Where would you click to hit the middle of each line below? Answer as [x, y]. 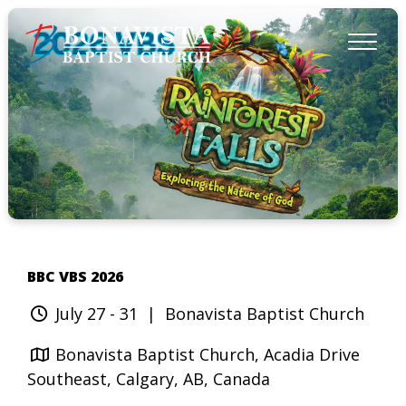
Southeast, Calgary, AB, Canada [149, 378]
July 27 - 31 [96, 313]
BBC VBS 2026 [76, 276]
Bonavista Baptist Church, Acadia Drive [207, 354]
